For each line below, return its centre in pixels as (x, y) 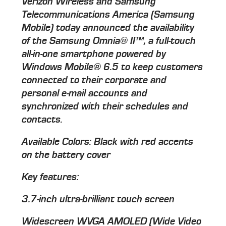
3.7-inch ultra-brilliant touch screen (98, 200)
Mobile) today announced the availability (108, 28)
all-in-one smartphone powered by (94, 54)
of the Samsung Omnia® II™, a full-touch (109, 41)
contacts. (42, 120)
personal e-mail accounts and (85, 94)
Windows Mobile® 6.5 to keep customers (112, 67)
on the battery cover (66, 155)
